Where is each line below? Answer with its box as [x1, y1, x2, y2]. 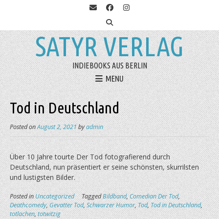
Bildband [103, 192, 127, 201]
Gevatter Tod [49, 201, 84, 210]
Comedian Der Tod [130, 192, 178, 201]
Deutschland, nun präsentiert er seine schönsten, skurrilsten [10, 162, 199, 172]
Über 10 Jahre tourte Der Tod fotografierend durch [10, 152, 170, 162]
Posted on [10, 123, 37, 131]
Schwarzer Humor [87, 201, 135, 210]
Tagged [82, 192, 103, 201]
